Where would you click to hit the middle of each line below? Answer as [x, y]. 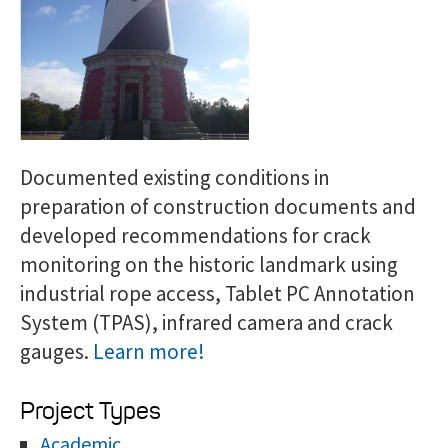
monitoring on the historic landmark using [209, 264]
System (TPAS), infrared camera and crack [206, 322]
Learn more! [149, 351]
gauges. [56, 351]
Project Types [90, 410]
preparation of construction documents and [218, 206]
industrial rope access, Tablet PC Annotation [217, 293]
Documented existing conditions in [175, 177]
